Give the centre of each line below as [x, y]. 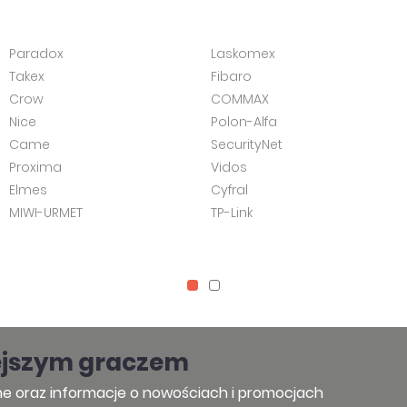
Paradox [36, 54]
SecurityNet [246, 144]
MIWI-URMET [46, 213]
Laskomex [243, 54]
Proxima [35, 167]
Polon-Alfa [243, 122]
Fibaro [231, 76]
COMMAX [239, 99]
